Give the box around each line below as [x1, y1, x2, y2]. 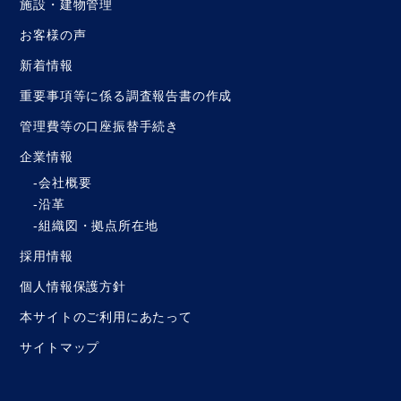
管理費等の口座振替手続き [20, 119, 180, 133]
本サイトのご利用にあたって [20, 310, 192, 324]
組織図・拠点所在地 [38, 218, 158, 233]
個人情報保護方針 [20, 279, 126, 294]
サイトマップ [20, 340, 100, 354]
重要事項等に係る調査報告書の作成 [20, 89, 233, 103]
